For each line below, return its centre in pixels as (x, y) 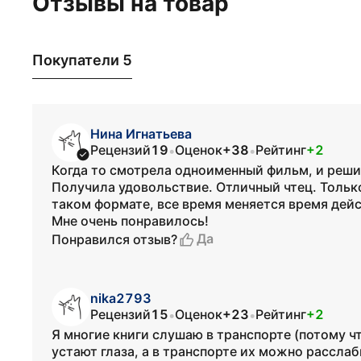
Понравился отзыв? (114, 239)
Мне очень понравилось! (130, 221)
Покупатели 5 (82, 60)
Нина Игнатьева (141, 134)
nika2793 (121, 298)
